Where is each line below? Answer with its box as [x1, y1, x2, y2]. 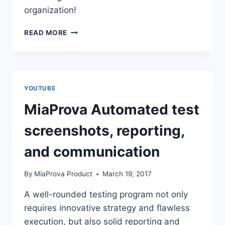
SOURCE [67, 47, 98, 55]
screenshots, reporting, [24, 122, 184, 139]
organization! [24, 5, 76, 15]
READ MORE [24, 28, 68, 37]
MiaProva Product [34, 170, 93, 178]
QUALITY [67, 68, 100, 76]
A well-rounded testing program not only [24, 189, 188, 200]
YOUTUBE [24, 84, 56, 92]
